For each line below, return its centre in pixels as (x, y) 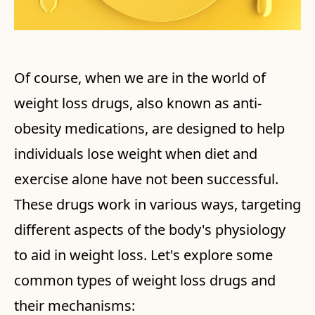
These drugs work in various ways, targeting (157, 205)
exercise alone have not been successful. (146, 179)
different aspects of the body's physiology (150, 230)
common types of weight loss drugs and (145, 281)
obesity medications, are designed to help (149, 129)
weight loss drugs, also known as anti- (138, 103)
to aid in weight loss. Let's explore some (143, 255)
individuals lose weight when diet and (136, 154)
